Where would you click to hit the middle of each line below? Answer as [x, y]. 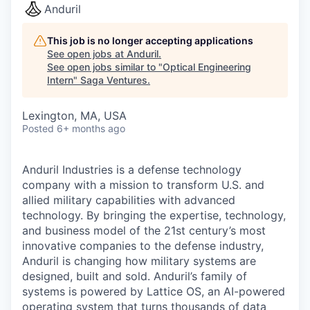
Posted [38, 128]
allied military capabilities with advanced [129, 200]
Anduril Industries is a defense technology [132, 170]
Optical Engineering [207, 67]
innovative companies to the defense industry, [143, 246]
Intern [60, 80]
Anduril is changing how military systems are [139, 261]
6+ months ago [91, 128]
